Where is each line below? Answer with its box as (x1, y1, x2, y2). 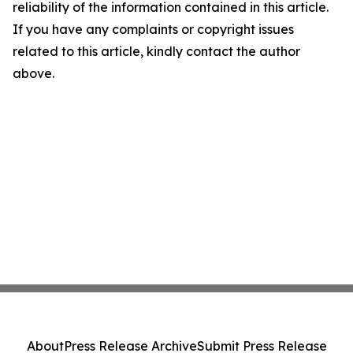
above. (13, 65, 54, 81)
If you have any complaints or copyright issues (13, 21, 294, 37)
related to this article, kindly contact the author (13, 43, 300, 59)
